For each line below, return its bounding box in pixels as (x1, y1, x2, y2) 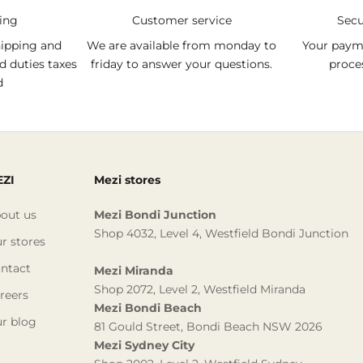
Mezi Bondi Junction (94, 207, 216, 223)
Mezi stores (94, 173, 160, 188)
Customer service (131, 13, 232, 28)
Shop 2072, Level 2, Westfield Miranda (94, 282, 305, 297)
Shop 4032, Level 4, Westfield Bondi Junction (94, 226, 348, 241)
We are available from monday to (87, 38, 276, 53)
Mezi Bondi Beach (94, 301, 202, 316)
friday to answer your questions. (91, 57, 272, 72)
